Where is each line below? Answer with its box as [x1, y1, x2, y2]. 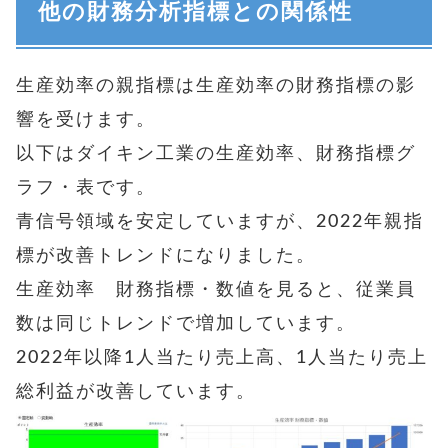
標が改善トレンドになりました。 [16, 246, 316, 265]
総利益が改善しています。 [16, 382, 256, 401]
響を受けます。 [16, 110, 156, 129]
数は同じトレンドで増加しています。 [16, 314, 356, 333]
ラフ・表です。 [16, 178, 156, 197]
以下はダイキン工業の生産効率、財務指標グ [16, 144, 416, 163]
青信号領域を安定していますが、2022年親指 [16, 212, 424, 231]
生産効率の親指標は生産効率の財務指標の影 [16, 76, 416, 95]
